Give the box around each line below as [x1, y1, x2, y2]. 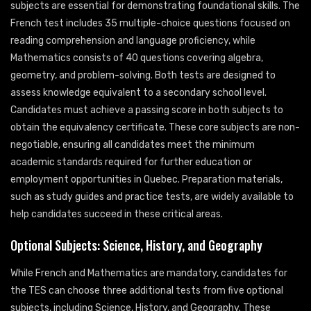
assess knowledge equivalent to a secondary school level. [10, 87, 267, 99]
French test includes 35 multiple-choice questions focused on [10, 17, 290, 30]
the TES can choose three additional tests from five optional [10, 285, 283, 297]
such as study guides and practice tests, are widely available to [10, 191, 294, 203]
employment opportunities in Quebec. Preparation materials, [10, 174, 283, 186]
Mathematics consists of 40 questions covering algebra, [10, 52, 263, 65]
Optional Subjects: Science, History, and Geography [10, 236, 262, 255]
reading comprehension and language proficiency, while [10, 35, 255, 47]
